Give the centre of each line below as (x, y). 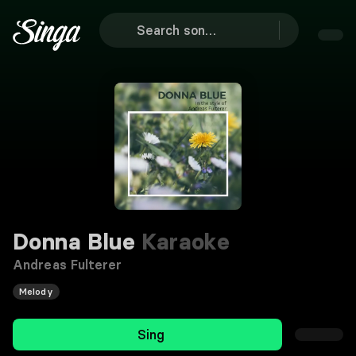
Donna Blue (74, 242)
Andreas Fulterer (68, 265)
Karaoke (183, 242)
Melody (36, 291)
